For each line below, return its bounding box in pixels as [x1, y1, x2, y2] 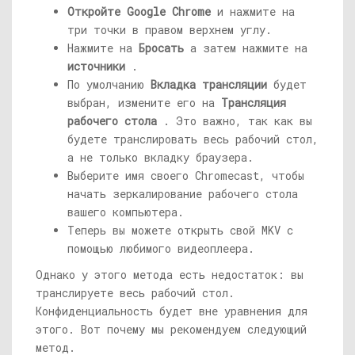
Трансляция [221, 95, 286, 110]
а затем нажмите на [184, 40, 307, 55]
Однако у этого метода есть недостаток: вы [36, 267, 303, 282]
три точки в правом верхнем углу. [67, 22, 272, 37]
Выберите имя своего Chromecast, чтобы [67, 168, 304, 183]
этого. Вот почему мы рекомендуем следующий [36, 322, 307, 337]
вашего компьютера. [67, 204, 184, 219]
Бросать [139, 40, 184, 55]
